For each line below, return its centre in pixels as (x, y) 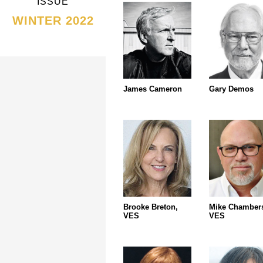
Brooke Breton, (151, 207)
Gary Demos (231, 89)
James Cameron (153, 89)
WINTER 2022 (53, 21)
